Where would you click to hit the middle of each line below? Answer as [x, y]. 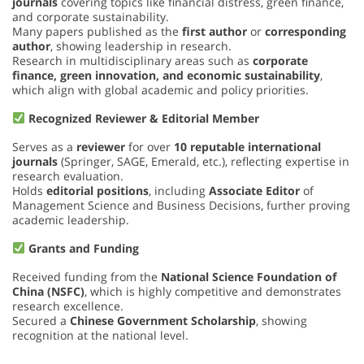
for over [149, 146]
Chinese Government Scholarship [163, 320]
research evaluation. [68, 175]
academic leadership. [71, 219]
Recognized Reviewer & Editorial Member [143, 118]
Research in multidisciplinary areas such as [132, 60]
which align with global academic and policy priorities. [160, 89]
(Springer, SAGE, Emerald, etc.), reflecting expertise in [204, 161]
